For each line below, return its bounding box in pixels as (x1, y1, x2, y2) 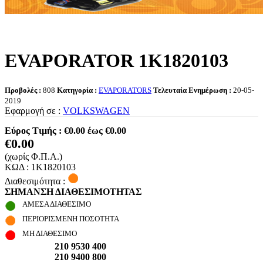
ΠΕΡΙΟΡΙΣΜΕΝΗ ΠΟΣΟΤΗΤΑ (22, 214, 119, 223)
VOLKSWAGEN (63, 105, 130, 116)
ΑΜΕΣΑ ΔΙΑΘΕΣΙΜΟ (22, 199, 91, 208)
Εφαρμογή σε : (5, 105, 63, 116)
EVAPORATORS (99, 85, 151, 95)
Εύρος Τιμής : (5, 125, 62, 136)
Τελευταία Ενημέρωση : (153, 85, 233, 95)
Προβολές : (5, 85, 43, 95)
